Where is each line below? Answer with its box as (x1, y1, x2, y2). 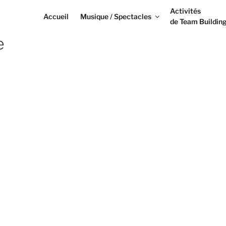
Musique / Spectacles (80, 12, 151, 21)
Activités (170, 7, 201, 16)
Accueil (43, 12, 69, 21)
